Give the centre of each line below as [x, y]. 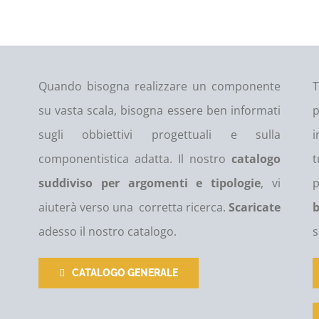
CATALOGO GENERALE [125, 273]
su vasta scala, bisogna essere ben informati [159, 110]
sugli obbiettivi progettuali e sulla [159, 135]
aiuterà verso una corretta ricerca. [134, 207]
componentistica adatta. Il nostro [135, 159]
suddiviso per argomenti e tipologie [150, 183]
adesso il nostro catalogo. [107, 231]
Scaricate [255, 207]
